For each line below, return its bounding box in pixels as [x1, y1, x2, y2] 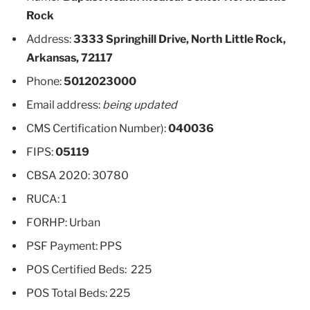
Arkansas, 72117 [26, 51, 113, 64]
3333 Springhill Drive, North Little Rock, [73, 32, 286, 46]
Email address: [26, 98, 102, 111]
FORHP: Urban [26, 215, 100, 229]
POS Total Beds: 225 [26, 286, 130, 300]
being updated [102, 98, 177, 111]
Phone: [26, 74, 64, 88]
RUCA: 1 [26, 192, 66, 206]
